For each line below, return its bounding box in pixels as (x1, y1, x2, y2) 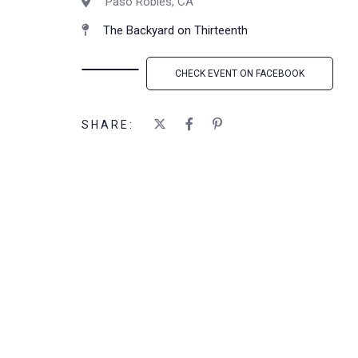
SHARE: (82, 118, 134, 131)
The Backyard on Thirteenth (103, 23, 248, 38)
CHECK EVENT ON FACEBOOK (175, 68, 304, 79)
